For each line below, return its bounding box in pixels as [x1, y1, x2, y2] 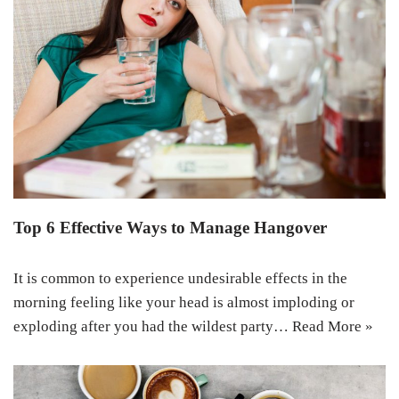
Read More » [292, 317, 373, 335]
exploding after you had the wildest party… [13, 317, 292, 335]
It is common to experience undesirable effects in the [13, 269, 347, 287]
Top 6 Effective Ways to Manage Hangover [13, 217, 327, 237]
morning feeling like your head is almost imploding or [13, 293, 354, 311]
